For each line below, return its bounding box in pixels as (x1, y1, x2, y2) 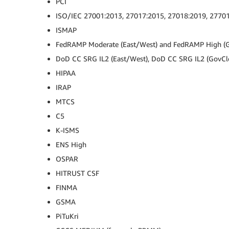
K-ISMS (56, 125, 79, 134)
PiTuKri (56, 211, 79, 220)
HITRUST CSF (56, 168, 99, 177)
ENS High (56, 140, 86, 149)
